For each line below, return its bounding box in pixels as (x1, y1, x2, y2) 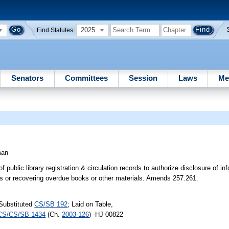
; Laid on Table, (67, 200, 113, 208)
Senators (11, 73, 44, 82)
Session (128, 73, 157, 82)
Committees (64, 73, 108, 82)
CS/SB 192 (34, 200, 68, 208)
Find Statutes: (37, 27, 75, 33)
